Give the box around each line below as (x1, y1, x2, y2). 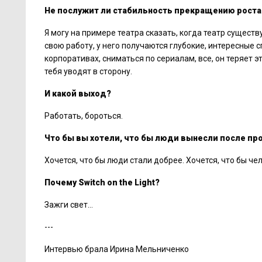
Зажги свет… (44, 200, 93, 209)
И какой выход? (44, 89, 111, 98)
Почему (44, 178, 77, 187)
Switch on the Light (77, 178, 155, 187)
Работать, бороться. (44, 111, 123, 120)
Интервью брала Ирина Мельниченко (44, 244, 189, 254)
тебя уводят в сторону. (44, 67, 132, 76)
